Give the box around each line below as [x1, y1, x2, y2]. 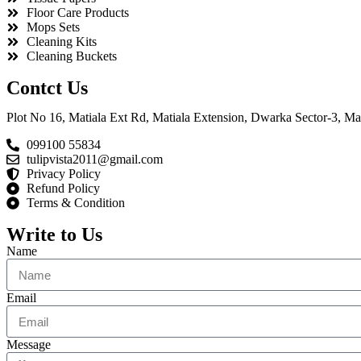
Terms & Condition [27, 196, 125, 210]
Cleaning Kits [27, 35, 97, 49]
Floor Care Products [27, 6, 129, 20]
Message [6, 338, 51, 352]
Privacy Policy [27, 167, 101, 181]
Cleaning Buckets [27, 49, 117, 64]
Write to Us [6, 224, 102, 246]
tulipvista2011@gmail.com [27, 152, 163, 167]
